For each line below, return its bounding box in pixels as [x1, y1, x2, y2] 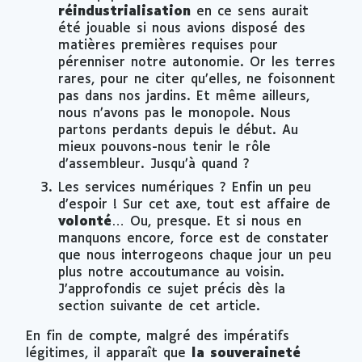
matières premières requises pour [58, 38, 278, 53]
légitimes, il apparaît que [26, 346, 192, 360]
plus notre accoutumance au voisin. [58, 265, 284, 280]
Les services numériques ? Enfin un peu [58, 180, 311, 195]
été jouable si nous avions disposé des [58, 21, 305, 36]
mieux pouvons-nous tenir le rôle [58, 140, 271, 154]
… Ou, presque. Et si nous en [112, 214, 301, 229]
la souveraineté [192, 346, 301, 360]
